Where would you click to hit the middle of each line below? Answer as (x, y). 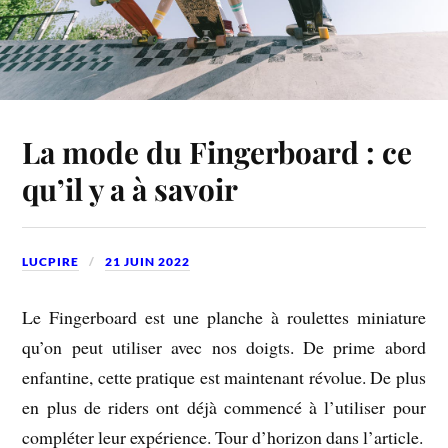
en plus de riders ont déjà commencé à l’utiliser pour (224, 406)
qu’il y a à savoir (130, 189)
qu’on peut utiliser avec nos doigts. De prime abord (224, 346)
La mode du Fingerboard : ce (217, 152)
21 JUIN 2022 (148, 262)
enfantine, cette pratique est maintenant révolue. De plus (224, 376)
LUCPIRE (51, 262)
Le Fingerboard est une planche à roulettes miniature (224, 316)
